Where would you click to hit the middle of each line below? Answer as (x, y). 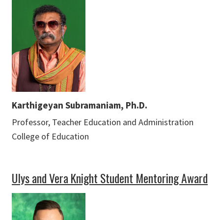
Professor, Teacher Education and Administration (103, 122)
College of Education (50, 137)
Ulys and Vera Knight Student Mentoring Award (110, 178)
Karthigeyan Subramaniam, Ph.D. (80, 105)
